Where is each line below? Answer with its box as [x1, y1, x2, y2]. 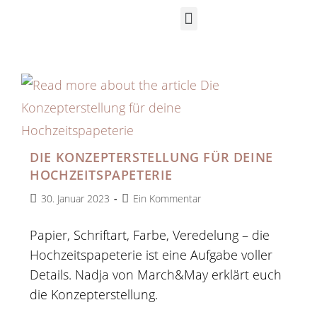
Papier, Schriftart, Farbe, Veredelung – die [30, 226, 270, 243]
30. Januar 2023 [41, 192, 110, 205]
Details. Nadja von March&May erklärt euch [30, 266, 282, 283]
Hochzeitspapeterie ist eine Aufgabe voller [30, 246, 273, 263]
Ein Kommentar [133, 192, 202, 205]
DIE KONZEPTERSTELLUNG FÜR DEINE [30, 149, 273, 166]
